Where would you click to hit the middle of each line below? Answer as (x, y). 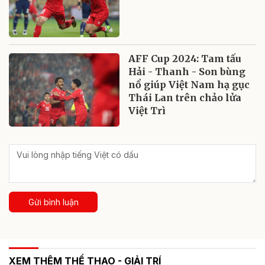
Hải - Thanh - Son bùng (187, 71)
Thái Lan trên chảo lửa (185, 97)
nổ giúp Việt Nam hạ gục (189, 84)
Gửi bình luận (53, 202)
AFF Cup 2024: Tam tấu (185, 58)
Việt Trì (147, 110)
